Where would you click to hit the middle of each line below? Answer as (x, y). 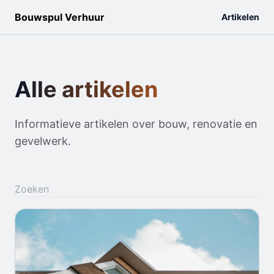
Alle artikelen (86, 89)
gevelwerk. (43, 141)
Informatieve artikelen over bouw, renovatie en (136, 124)
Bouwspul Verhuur (60, 17)
